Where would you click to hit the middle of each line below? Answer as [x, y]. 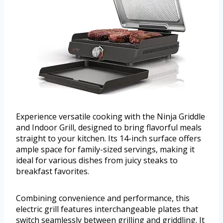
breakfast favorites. [53, 171]
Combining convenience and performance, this [103, 198]
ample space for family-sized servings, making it [105, 150]
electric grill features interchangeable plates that [107, 209]
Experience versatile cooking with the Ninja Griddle [111, 117]
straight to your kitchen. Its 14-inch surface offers [109, 139]
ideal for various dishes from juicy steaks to [97, 161]
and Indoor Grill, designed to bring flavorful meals [109, 128]
